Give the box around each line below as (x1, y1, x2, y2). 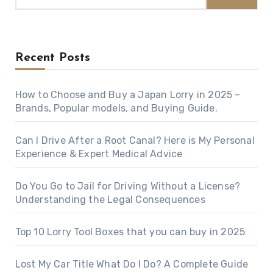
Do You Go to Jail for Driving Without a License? (15, 180, 241, 193)
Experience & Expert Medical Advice (15, 148, 183, 160)
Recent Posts (15, 52, 90, 65)
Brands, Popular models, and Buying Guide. (15, 102, 218, 115)
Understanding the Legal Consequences (15, 194, 205, 206)
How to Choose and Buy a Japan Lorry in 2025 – (15, 89, 241, 101)
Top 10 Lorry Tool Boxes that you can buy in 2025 (15, 226, 246, 238)
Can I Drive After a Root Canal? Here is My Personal (15, 135, 255, 147)
